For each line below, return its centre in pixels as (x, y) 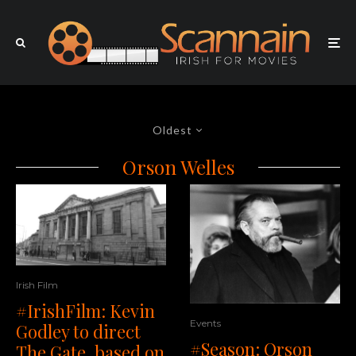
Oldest (172, 130)
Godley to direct (78, 331)
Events (205, 323)
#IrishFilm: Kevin (85, 310)
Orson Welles (178, 167)
